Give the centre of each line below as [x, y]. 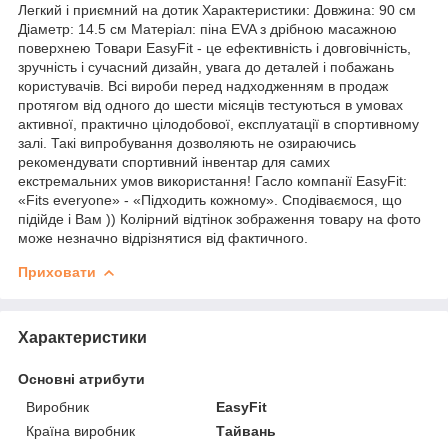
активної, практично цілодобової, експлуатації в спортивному [218, 123]
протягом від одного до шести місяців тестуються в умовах [210, 104]
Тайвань [246, 430]
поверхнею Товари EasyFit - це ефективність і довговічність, [214, 47]
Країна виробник [80, 430]
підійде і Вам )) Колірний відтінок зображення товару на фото [219, 218]
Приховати [57, 271]
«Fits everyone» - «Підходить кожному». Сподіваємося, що [210, 199]
